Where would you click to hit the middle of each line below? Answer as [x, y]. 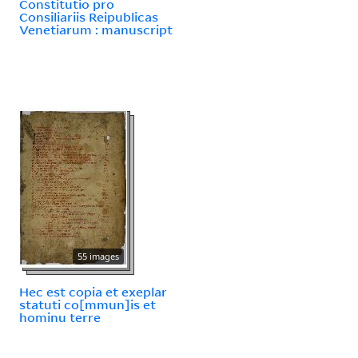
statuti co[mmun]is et [88, 304]
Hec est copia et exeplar [93, 291]
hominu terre [60, 317]
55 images [98, 256]
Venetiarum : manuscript [96, 29]
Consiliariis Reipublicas [89, 16]
